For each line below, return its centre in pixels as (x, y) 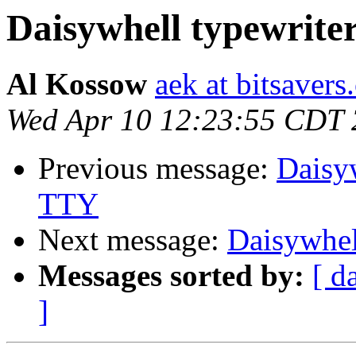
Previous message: (157, 168)
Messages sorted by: (171, 276)
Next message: (133, 240)
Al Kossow (77, 84)
